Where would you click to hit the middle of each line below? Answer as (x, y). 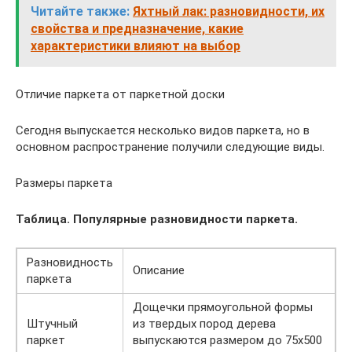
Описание (159, 270)
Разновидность (70, 262)
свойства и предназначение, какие (137, 29)
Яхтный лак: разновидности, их (229, 11)
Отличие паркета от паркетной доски (120, 94)
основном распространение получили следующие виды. (170, 147)
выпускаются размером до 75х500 (227, 340)
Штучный (52, 324)
